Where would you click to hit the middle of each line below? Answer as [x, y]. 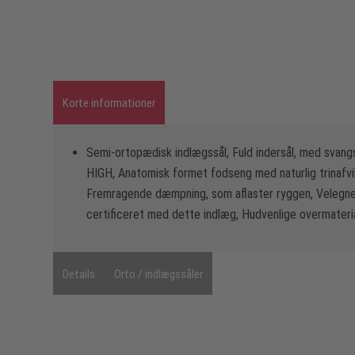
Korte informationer [109, 103]
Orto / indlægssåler [158, 274]
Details [79, 274]
